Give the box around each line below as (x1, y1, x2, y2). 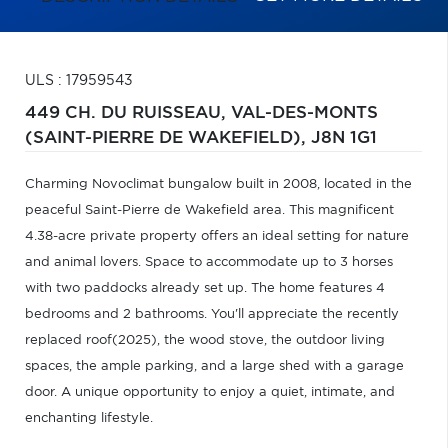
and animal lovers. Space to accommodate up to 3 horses (25, 256, 393, 270)
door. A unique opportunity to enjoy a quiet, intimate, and (25, 386, 395, 400)
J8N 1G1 (311, 130, 377, 147)
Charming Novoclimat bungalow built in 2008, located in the (25, 178, 412, 192)
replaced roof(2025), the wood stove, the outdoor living (25, 334, 385, 348)
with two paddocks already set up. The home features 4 (25, 282, 385, 296)
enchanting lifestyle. (25, 412, 153, 426)
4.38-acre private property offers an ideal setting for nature (25, 230, 409, 244)
